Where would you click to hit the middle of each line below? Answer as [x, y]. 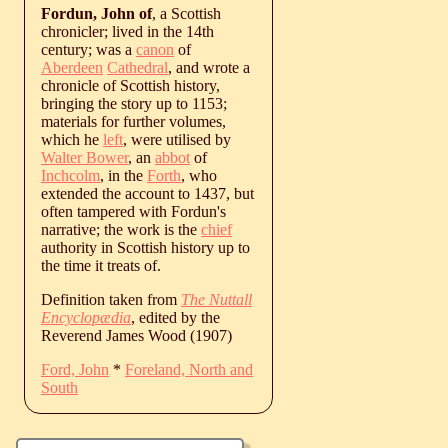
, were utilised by [177, 139]
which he [72, 139]
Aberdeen [72, 67]
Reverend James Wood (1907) [136, 335]
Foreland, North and [189, 369]
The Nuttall [216, 299]
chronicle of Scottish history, [130, 85]
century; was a [88, 49]
